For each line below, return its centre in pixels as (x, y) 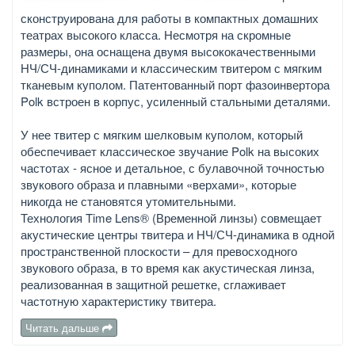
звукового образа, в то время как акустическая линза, (168, 268)
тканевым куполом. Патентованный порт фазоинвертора (175, 85)
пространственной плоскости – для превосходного (159, 251)
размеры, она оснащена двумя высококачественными (168, 52)
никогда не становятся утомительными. (128, 201)
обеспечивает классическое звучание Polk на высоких (170, 151)
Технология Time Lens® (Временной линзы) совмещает (171, 218)
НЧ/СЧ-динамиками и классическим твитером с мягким (171, 68)
